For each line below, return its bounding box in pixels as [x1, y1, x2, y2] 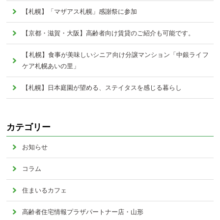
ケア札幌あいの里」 [22, 62, 80, 70]
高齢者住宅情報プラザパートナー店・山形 [22, 208, 144, 216]
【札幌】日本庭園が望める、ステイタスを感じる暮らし [22, 84, 182, 92]
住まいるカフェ [22, 187, 67, 194]
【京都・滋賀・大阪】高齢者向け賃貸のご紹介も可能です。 [22, 29, 195, 37]
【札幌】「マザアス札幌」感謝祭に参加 [22, 8, 137, 16]
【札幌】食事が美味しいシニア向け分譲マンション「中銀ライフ [22, 51, 209, 59]
